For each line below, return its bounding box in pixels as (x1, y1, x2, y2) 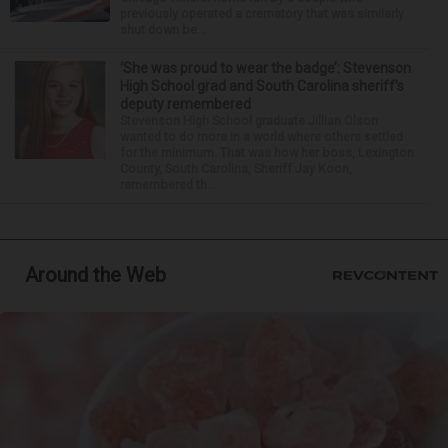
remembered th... (120, 176, 216, 192)
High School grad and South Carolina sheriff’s (120, 77, 404, 94)
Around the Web (25, 262, 166, 287)
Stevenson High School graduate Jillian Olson (120, 112, 378, 128)
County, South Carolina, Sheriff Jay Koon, (120, 160, 352, 176)
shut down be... (120, 21, 206, 37)
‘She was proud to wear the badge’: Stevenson (120, 59, 411, 76)
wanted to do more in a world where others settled (120, 128, 403, 144)
